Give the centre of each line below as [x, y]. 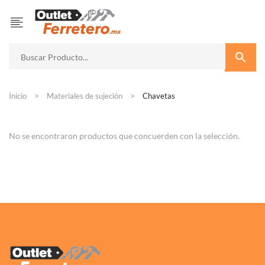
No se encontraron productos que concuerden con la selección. [124, 136]
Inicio [18, 96]
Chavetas [158, 96]
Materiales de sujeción [85, 96]
